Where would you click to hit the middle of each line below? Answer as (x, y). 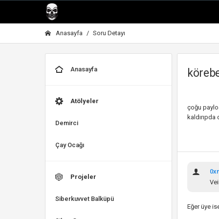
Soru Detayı (109, 33)
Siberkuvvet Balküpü (85, 199)
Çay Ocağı (70, 145)
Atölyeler (85, 101)
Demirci (67, 123)
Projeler (83, 177)
